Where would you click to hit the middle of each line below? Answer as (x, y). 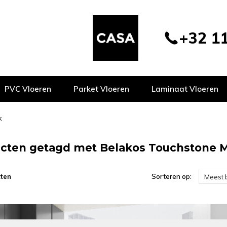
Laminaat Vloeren (185, 89)
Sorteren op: (171, 176)
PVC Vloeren (28, 89)
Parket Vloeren (101, 89)
